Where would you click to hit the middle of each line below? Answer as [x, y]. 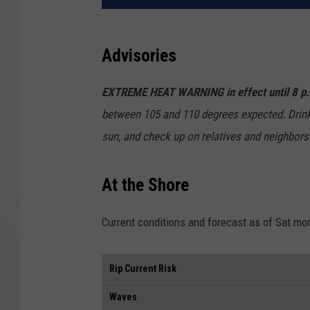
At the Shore [145, 185]
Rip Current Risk [143, 268]
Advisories [139, 56]
